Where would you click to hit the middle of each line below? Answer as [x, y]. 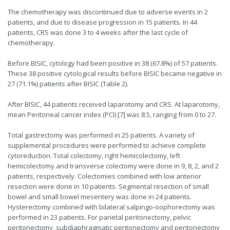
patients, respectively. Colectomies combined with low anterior [104, 176]
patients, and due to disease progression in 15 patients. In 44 [102, 22]
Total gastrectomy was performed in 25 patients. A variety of [101, 135]
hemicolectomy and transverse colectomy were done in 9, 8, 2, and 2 [113, 166]
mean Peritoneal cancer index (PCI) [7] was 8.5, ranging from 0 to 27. [112, 115]
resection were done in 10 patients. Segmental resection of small [108, 187]
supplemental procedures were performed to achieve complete [107, 146]
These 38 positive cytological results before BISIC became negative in [115, 74]
